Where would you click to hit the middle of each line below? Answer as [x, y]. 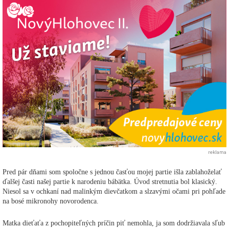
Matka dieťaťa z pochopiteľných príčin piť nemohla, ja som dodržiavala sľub [114, 223]
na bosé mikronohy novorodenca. [51, 201]
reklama [217, 152]
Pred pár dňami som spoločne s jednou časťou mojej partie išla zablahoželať [112, 172]
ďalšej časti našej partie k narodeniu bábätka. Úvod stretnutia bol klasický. [110, 181]
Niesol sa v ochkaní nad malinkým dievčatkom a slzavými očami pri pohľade [114, 191]
